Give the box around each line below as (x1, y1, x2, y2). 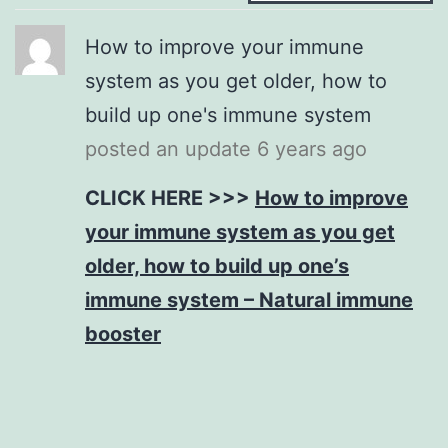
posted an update (85, 136, 257, 161)
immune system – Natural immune (85, 287, 413, 312)
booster (85, 321, 161, 346)
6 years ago (257, 136, 367, 161)
